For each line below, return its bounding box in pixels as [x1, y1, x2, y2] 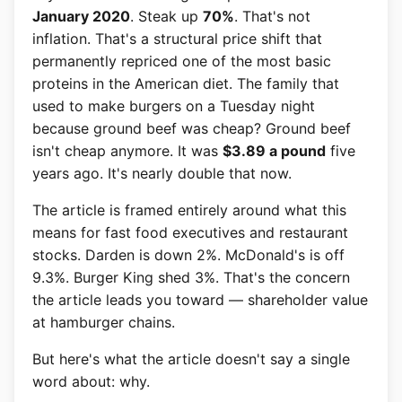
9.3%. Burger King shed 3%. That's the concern [32, 268, 350, 286]
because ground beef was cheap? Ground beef [32, 119, 351, 137]
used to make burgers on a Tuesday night [32, 97, 315, 115]
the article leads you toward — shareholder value [32, 291, 368, 309]
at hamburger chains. [32, 313, 175, 331]
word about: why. [32, 372, 150, 390]
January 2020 [32, 7, 130, 25]
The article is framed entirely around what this [32, 201, 346, 219]
